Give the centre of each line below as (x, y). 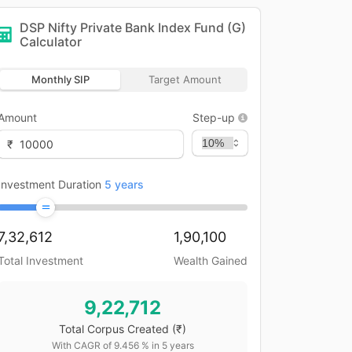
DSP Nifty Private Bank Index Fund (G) (133, 27)
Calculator (51, 42)
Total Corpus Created (114, 329)
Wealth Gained (211, 260)
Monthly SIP (60, 79)
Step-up (214, 117)
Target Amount (185, 79)
